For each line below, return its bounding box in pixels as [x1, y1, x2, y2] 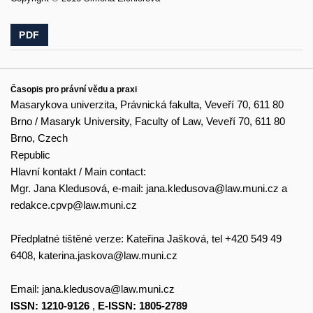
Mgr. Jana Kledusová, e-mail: [10, 182, 146, 194]
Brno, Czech [10, 131, 68, 144]
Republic [10, 148, 50, 161]
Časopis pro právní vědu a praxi [10, 84, 137, 94]
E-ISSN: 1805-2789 [98, 299, 187, 312]
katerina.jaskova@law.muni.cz [38, 249, 177, 261]
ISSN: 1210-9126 [10, 299, 89, 312]
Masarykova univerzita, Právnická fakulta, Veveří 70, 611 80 [10, 98, 284, 110]
